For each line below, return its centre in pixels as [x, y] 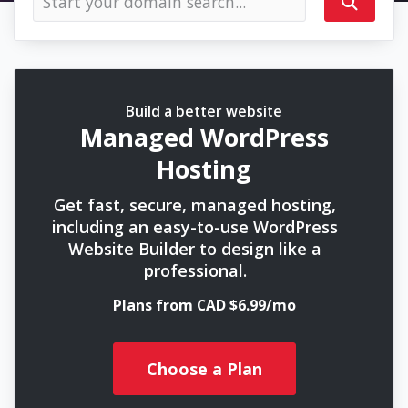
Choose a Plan [204, 368]
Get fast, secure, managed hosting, [195, 205]
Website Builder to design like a [195, 249]
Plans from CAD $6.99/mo [204, 305]
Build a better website [204, 111]
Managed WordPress [204, 137]
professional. [195, 270]
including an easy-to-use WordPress [195, 227]
